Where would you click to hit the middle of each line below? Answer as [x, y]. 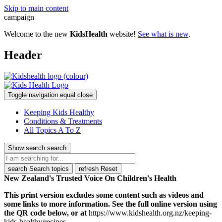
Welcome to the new [37, 34]
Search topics [49, 168]
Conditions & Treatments [63, 121]
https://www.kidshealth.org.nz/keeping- [150, 213]
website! [124, 34]
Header [23, 55]
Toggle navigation [33, 95]
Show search [27, 148]
